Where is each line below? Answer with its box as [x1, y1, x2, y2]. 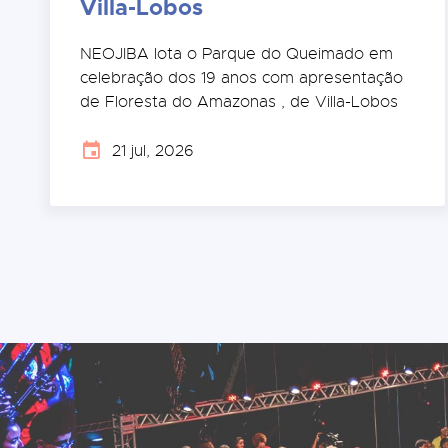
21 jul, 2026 [112, 140, 195, 161]
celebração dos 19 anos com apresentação [80, 67, 404, 88]
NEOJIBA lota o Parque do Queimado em [80, 43, 394, 64]
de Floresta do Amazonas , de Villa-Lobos [80, 91, 399, 112]
